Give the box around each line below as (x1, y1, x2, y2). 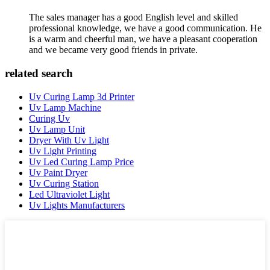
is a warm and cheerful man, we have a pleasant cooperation (29, 34, 257, 45)
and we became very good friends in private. (29, 45, 198, 55)
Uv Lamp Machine (29, 102, 101, 113)
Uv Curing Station (29, 178, 99, 189)
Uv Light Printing (29, 145, 96, 156)
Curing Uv (29, 113, 70, 124)
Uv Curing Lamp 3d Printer (29, 91, 134, 102)
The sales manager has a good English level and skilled (29, 12, 238, 23)
